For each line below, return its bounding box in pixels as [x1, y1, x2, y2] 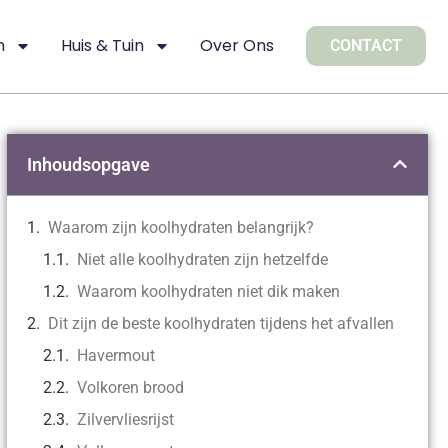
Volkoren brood [76, 377, 184, 397]
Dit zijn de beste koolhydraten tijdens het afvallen [47, 313, 394, 333]
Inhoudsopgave [26, 153, 150, 175]
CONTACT [330, 36, 403, 56]
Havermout [76, 345, 155, 365]
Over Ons [200, 34, 275, 58]
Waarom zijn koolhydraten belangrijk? [47, 217, 314, 237]
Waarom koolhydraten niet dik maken [76, 281, 340, 301]
